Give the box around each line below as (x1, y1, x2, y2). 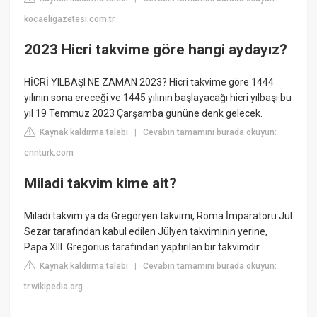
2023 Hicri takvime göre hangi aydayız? (24, 41, 288, 59)
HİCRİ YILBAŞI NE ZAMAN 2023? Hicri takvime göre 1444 (24, 76, 275, 88)
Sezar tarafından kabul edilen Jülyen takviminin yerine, (24, 225, 268, 237)
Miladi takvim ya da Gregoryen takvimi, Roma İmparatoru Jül (24, 209, 293, 221)
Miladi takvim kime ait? (24, 175, 178, 192)
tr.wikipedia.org (24, 281, 83, 292)
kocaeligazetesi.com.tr (24, 14, 115, 25)
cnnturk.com (24, 147, 74, 158)
